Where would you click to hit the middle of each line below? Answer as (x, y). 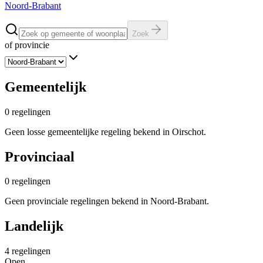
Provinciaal (40, 156)
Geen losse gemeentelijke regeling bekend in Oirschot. (105, 131)
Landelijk (34, 226)
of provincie (27, 45)
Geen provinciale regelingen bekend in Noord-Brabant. (107, 201)
